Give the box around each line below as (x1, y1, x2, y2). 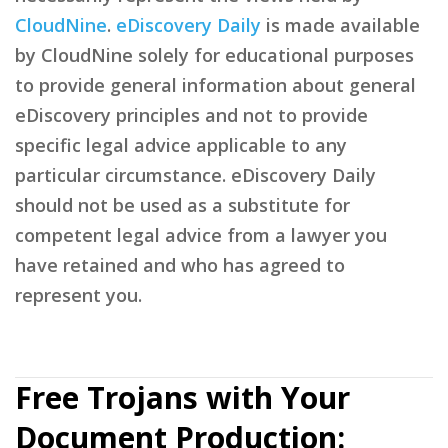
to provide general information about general (15, 72, 416, 97)
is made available (261, 12, 420, 37)
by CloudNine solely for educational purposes (15, 42, 414, 67)
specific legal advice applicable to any (15, 132, 347, 157)
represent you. (15, 282, 142, 307)
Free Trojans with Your (15, 377, 350, 418)
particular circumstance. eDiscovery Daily (15, 162, 376, 187)
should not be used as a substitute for (15, 192, 350, 217)
